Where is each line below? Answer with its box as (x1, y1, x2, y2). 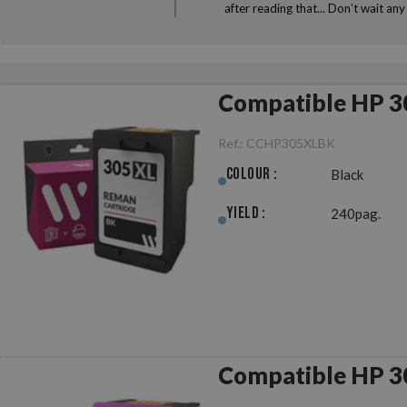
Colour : (226, 164, 278, 184)
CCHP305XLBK (246, 135, 335, 151)
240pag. (331, 204, 381, 222)
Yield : (226, 203, 266, 223)
